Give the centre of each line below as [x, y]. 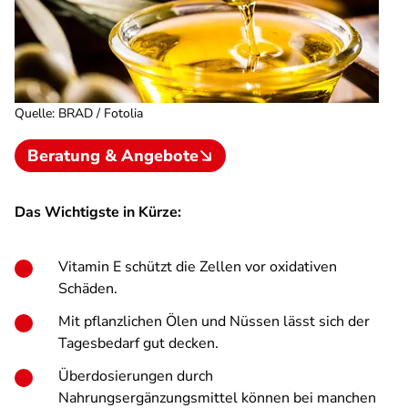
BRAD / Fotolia [101, 113]
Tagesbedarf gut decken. [138, 343]
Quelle [33, 113]
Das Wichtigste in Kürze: [98, 212]
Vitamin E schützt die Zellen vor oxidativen [198, 267]
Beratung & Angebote [113, 156]
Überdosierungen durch [136, 376]
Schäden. [88, 289]
